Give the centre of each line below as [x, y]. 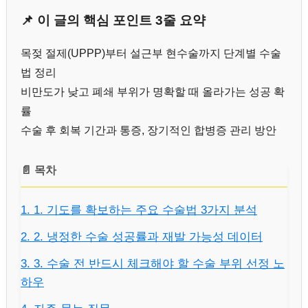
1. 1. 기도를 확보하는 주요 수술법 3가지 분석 [139, 210]
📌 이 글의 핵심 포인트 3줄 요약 [113, 21]
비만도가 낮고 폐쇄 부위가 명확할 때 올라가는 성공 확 [153, 91]
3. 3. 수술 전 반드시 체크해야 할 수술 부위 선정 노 [153, 263]
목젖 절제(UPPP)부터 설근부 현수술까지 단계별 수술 [151, 53]
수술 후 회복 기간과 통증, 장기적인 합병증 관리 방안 [148, 130]
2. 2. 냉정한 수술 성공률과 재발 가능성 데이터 [142, 236]
